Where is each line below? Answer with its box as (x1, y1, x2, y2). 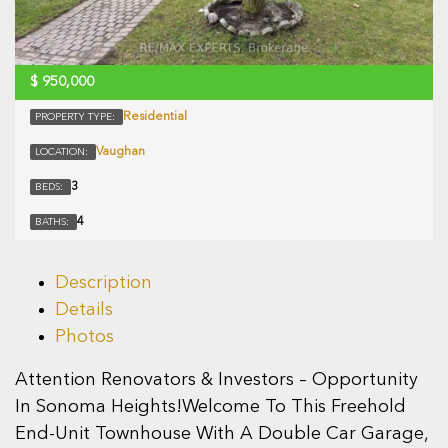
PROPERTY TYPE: (35, 111, 118, 122)
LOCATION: (35, 146, 91, 157)
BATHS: (35, 216, 72, 227)
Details (55, 300, 113, 319)
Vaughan (96, 145, 145, 158)
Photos (55, 327, 114, 346)
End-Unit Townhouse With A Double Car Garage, (15, 424, 428, 443)
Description (55, 273, 152, 292)
